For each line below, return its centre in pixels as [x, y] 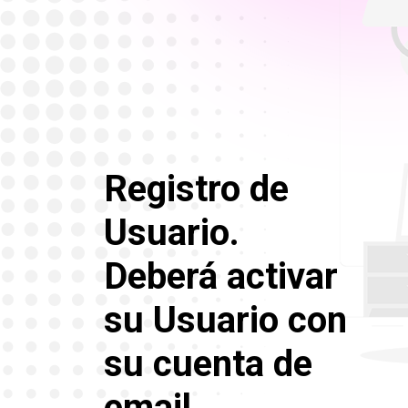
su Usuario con [225, 321]
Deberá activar [221, 277]
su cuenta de [208, 364]
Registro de [196, 189]
